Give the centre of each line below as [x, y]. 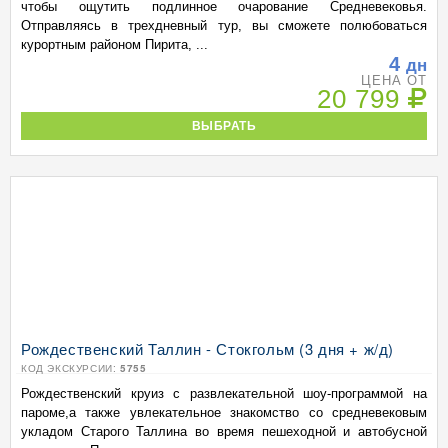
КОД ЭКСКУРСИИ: [70, 368]
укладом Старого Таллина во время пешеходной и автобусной [224, 431]
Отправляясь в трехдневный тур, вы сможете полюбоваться [224, 25]
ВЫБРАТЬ [224, 125]
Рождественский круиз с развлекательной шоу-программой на [224, 393]
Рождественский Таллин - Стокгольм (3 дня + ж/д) [208, 348]
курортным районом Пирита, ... [114, 44]
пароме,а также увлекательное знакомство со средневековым [224, 412]
